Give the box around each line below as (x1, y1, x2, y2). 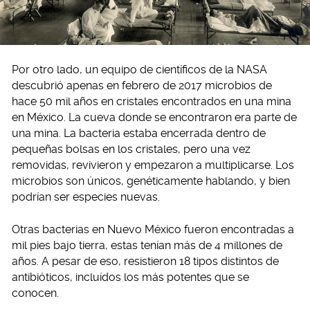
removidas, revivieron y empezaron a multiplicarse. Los (12, 158, 294, 172)
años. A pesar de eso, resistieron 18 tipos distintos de (12, 254, 279, 268)
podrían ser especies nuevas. (12, 190, 160, 203)
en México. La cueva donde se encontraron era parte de (12, 110, 297, 124)
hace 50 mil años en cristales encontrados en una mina (12, 94, 291, 108)
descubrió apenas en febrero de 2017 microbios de (12, 78, 272, 92)
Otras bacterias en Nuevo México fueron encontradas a (12, 222, 294, 236)
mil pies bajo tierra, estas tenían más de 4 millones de (12, 238, 282, 252)
